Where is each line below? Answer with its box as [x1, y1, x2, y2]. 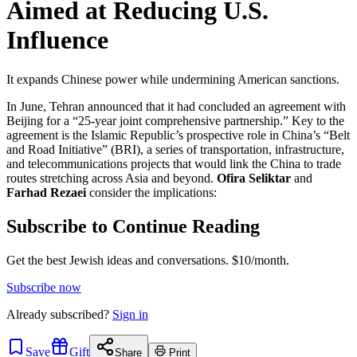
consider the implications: [86, 185, 217, 199]
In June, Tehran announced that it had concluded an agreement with [6, 99, 346, 113]
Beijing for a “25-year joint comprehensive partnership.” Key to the [6, 113, 344, 127]
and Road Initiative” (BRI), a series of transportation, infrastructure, [6, 142, 344, 156]
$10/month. [229, 253, 289, 267]
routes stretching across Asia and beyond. [6, 171, 217, 185]
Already [6, 307, 50, 321]
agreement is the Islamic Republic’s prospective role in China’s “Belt [6, 127, 350, 142]
